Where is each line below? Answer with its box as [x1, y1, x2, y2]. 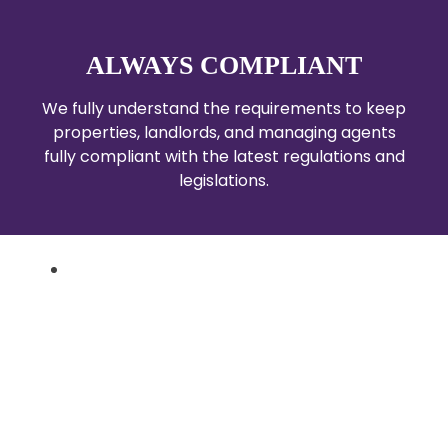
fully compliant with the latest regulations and [43, 144, 405, 168]
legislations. [179, 168, 269, 192]
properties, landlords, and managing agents [52, 120, 396, 144]
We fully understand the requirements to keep [42, 96, 406, 120]
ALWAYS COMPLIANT [86, 50, 362, 80]
